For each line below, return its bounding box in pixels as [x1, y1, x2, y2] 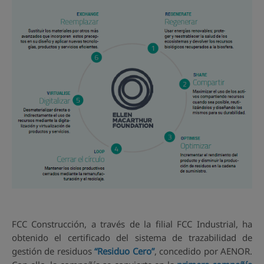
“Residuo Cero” [94, 245, 154, 258]
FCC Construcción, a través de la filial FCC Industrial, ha [12, 218, 252, 230]
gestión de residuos [12, 245, 95, 258]
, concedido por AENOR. [154, 245, 253, 258]
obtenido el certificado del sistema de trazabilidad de [12, 232, 252, 244]
